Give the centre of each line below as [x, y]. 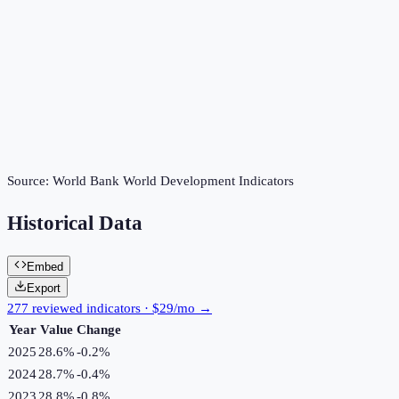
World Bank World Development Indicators [173, 181]
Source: [30, 181]
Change [99, 329]
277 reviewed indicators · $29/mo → [110, 308]
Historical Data [75, 224]
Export [44, 288]
